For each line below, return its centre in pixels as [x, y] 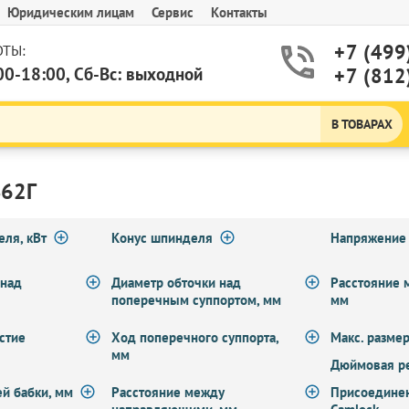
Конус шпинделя [162, 238]
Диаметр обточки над [176, 283]
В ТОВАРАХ [362, 124]
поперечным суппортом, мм [196, 300]
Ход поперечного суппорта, [194, 337]
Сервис [173, 12]
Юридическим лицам [71, 12]
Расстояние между [167, 392]
